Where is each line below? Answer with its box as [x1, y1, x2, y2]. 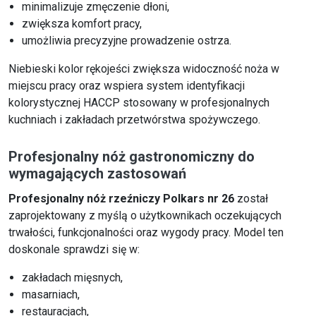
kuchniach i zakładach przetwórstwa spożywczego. [8, 113, 260, 127]
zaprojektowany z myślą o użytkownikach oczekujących [8, 209, 281, 223]
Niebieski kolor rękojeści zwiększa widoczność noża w [8, 62, 279, 76]
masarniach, [22, 288, 80, 302]
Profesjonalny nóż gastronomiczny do [8, 148, 255, 166]
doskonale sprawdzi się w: [8, 243, 140, 257]
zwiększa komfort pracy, [22, 17, 142, 31]
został [234, 192, 268, 206]
